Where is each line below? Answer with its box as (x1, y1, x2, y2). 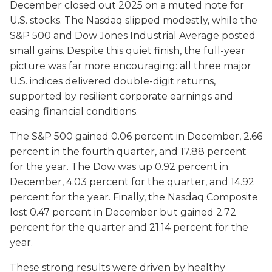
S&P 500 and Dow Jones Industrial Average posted (10, 30, 256, 42)
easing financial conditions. (10, 106, 138, 118)
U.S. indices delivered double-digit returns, (10, 75, 216, 87)
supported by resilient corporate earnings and (10, 90, 233, 103)
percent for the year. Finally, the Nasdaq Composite (10, 191, 258, 203)
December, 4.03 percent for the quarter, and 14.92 (10, 176, 254, 188)
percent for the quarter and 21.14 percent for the (10, 222, 248, 234)
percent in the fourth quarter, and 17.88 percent (10, 146, 246, 158)
